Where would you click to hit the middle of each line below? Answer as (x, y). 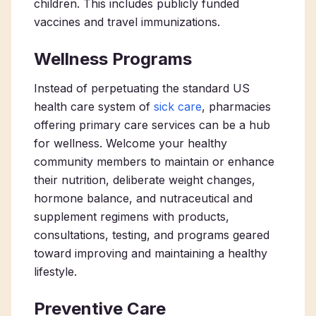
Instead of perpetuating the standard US (142, 88)
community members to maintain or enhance (154, 162)
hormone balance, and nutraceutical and (143, 198)
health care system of (94, 107)
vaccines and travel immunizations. (129, 22)
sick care (178, 107)
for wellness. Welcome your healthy (130, 143)
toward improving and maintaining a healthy (151, 253)
